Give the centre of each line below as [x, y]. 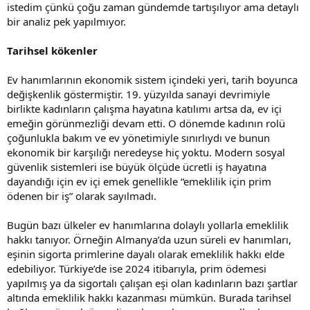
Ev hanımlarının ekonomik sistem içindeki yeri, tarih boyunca [152, 79]
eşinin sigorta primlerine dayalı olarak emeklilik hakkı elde [146, 254]
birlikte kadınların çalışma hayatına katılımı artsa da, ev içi [144, 108]
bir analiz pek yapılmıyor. [66, 21]
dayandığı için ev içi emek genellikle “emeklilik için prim [139, 181]
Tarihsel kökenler [52, 50]
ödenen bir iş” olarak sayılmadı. [82, 195]
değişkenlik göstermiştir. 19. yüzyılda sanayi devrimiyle [138, 94]
